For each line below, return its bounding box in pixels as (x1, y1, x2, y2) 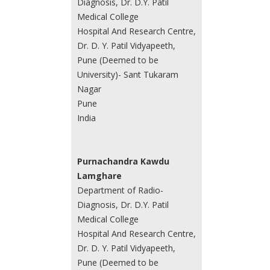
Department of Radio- (77, 184, 163, 196)
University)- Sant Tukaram (77, 69, 178, 81)
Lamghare (77, 170, 122, 182)
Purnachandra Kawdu (77, 155, 169, 168)
